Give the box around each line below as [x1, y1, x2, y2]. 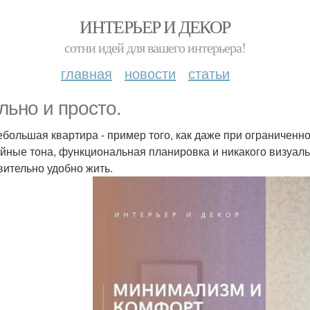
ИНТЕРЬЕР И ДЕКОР [80, 15, 230, 38]
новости [125, 63, 176, 83]
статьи [188, 63, 230, 83]
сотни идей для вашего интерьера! [64, 38, 246, 57]
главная [61, 63, 112, 83]
